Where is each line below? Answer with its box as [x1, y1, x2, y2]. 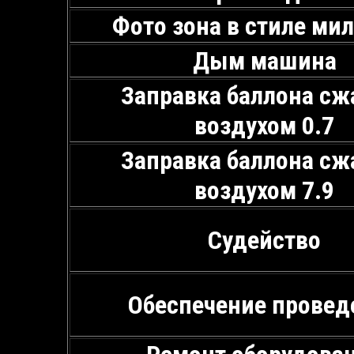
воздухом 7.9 [194, 175, 335, 205]
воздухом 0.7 [194, 110, 335, 141]
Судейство [208, 224, 322, 255]
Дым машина [192, 45, 337, 76]
